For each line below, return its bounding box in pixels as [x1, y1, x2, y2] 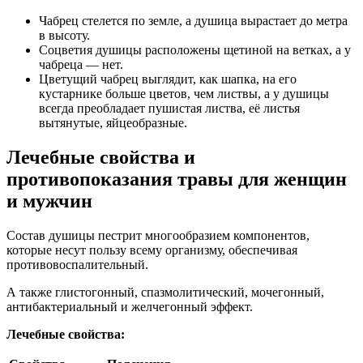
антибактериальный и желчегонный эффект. [6, 300, 253, 314]
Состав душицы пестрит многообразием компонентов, [6, 228, 310, 243]
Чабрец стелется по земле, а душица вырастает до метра [39, 14, 348, 28]
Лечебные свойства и [6, 147, 195, 169]
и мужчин [6, 190, 92, 212]
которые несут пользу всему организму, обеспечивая [6, 243, 297, 258]
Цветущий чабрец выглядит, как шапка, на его [39, 72, 297, 87]
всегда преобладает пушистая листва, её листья [39, 101, 300, 116]
